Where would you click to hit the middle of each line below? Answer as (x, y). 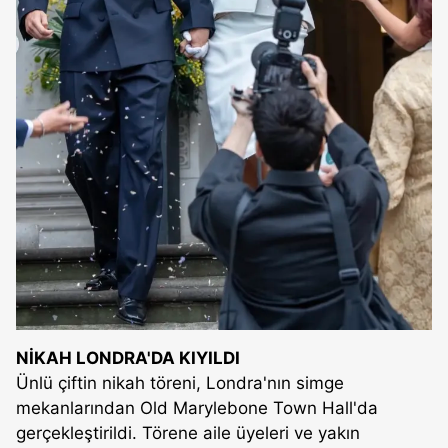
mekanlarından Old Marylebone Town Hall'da (197, 407)
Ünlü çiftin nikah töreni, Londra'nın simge (180, 382)
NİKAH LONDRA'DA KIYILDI (128, 357)
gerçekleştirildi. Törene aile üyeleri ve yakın (188, 432)
